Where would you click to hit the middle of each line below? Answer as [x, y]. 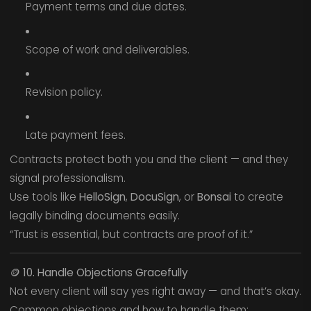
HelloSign [102, 196]
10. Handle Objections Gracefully [105, 272]
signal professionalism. [67, 178]
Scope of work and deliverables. [107, 49]
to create [257, 196]
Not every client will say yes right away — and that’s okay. [155, 291]
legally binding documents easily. [94, 215]
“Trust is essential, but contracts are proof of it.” [131, 234]
